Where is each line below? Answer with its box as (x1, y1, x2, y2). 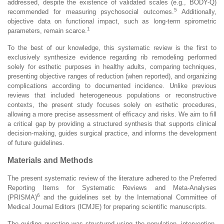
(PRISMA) (7, 193, 37, 201)
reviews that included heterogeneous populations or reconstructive (7, 91, 216, 99)
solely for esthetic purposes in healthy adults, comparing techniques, (7, 62, 216, 70)
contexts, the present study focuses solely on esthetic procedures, (7, 100, 216, 108)
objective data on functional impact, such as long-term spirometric (7, 17, 216, 25)
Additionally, (177, 7, 217, 15)
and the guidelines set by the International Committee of (40, 193, 216, 201)
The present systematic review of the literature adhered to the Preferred (7, 174, 216, 182)
